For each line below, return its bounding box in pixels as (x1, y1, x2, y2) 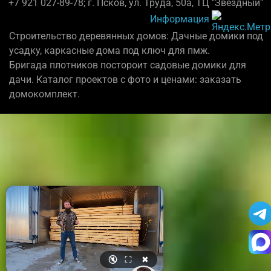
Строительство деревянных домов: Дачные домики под (9, 30, 263, 42)
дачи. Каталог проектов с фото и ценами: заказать (9, 74, 241, 86)
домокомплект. (9, 88, 80, 100)
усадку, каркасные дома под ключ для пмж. (9, 45, 210, 57)
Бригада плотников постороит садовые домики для (9, 59, 246, 71)
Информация (150, 13, 209, 25)
